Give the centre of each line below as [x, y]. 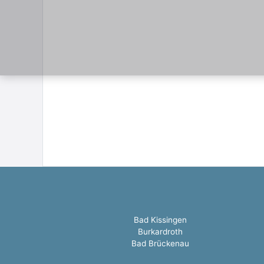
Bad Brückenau [160, 243]
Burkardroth [160, 231]
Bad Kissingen [160, 220]
